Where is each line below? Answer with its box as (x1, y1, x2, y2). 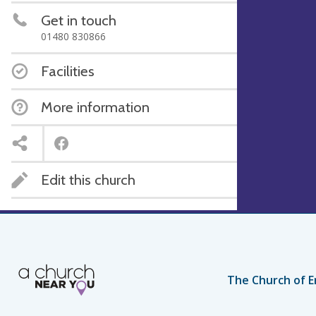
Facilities (41, 62, 95, 80)
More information (41, 98, 150, 116)
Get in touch (41, 11, 116, 29)
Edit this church (41, 171, 135, 188)
